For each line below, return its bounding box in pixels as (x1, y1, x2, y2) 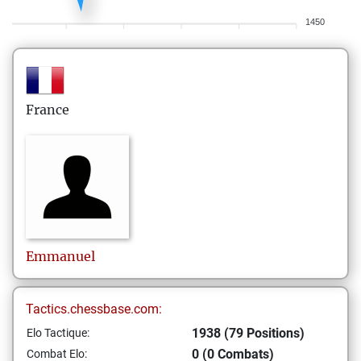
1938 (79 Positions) (192, 326, 305, 341)
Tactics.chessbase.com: (26, 301, 162, 317)
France (26, 102, 69, 118)
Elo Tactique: (27, 326, 89, 339)
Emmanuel (26, 248, 95, 264)
